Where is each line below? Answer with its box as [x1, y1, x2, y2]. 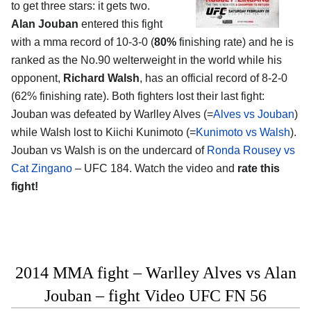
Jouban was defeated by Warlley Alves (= [11, 108, 213, 121]
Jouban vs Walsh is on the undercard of [11, 144, 207, 157]
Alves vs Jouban [213, 108, 294, 121]
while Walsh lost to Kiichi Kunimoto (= [11, 126, 196, 139]
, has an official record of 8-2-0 [140, 72, 287, 85]
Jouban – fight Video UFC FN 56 [44, 287, 267, 305]
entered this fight [78, 18, 162, 31]
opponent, [11, 72, 63, 85]
